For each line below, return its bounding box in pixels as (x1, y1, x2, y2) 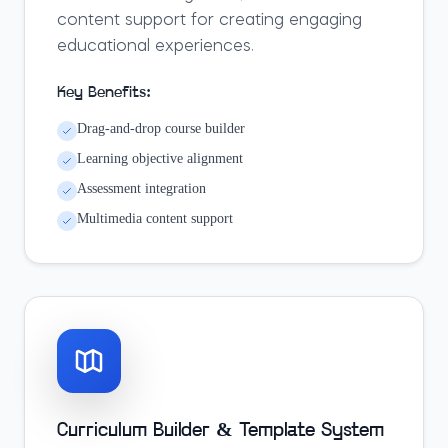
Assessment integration (77, 181, 206, 196)
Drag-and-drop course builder (77, 121, 245, 136)
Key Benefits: (57, 85, 151, 101)
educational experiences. (57, 39, 254, 55)
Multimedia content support (77, 211, 233, 226)
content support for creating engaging (57, 13, 362, 29)
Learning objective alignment (77, 151, 243, 166)
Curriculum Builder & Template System (57, 421, 384, 441)
